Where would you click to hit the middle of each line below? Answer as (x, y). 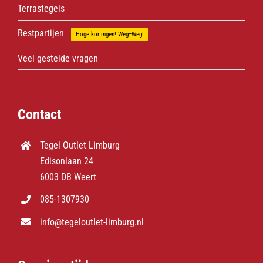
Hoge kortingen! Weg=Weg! (109, 35)
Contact (39, 115)
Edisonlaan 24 (67, 161)
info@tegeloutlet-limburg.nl (92, 222)
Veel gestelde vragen (58, 58)
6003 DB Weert (68, 177)
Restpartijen (41, 33)
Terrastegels (41, 9)
